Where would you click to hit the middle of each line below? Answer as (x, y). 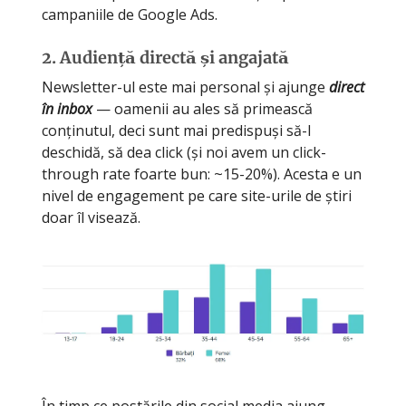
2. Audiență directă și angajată (165, 57)
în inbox (67, 108)
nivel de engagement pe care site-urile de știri (197, 195)
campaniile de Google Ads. (130, 14)
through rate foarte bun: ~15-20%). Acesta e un (202, 174)
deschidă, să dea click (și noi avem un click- (184, 152)
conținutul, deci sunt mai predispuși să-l (176, 130)
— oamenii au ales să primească (203, 108)
